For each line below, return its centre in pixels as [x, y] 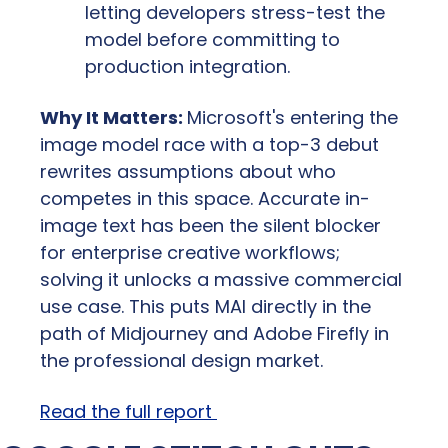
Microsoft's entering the [292, 117]
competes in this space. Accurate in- [205, 198]
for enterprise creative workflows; [190, 252]
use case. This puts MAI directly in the [205, 306]
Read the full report [128, 411]
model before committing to [212, 39]
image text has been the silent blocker [210, 225]
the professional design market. [181, 360]
